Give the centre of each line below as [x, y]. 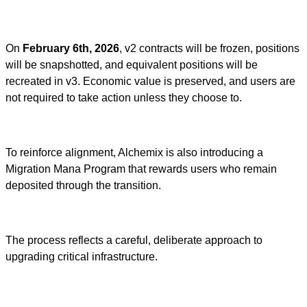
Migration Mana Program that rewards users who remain [141, 169]
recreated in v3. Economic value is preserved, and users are [150, 82]
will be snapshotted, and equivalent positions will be [132, 65]
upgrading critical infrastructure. [82, 257]
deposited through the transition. [83, 186]
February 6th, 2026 [71, 49]
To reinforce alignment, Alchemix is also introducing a [134, 153]
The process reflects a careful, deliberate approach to [134, 241]
